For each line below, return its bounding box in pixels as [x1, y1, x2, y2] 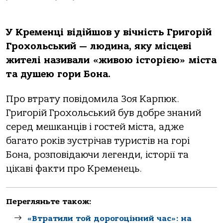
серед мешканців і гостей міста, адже [6, 121, 184, 133]
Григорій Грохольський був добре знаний [6, 108, 201, 119]
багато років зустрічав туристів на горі [6, 135, 190, 147]
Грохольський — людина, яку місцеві [6, 41, 192, 52]
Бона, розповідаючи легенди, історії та [6, 149, 189, 161]
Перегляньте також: [6, 197, 92, 206]
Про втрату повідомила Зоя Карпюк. [6, 94, 183, 105]
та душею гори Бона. [6, 69, 111, 80]
